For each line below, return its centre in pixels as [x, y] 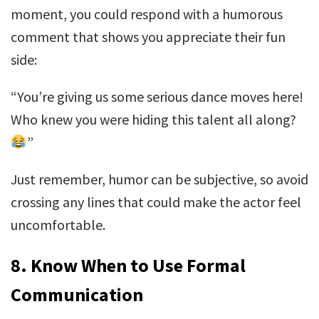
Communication [77, 294]
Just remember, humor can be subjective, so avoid [159, 179]
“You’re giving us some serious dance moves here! [157, 96]
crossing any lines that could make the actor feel [156, 202]
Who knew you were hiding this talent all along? [153, 119]
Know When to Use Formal [138, 265]
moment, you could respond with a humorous [147, 14]
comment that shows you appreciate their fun [148, 37]
